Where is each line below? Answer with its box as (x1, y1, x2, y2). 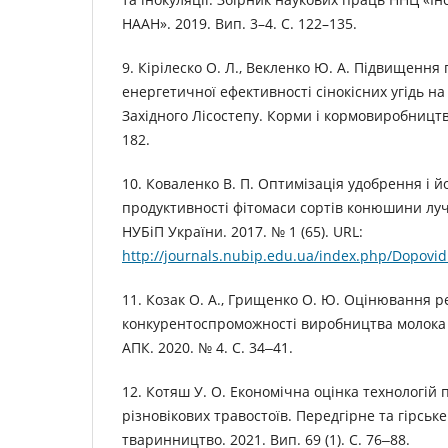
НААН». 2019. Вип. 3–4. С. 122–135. (122, 14, 357, 34)
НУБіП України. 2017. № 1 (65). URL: (122, 222, 363, 242)
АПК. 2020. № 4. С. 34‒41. (122, 338, 293, 358)
